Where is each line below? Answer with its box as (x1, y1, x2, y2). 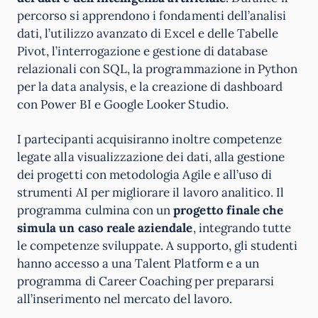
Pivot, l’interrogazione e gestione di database (17, 43, 268, 59)
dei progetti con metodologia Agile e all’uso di (17, 167, 273, 182)
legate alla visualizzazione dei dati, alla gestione (17, 149, 285, 165)
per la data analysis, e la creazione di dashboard (17, 79, 283, 94)
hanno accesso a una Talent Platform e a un (17, 256, 260, 271)
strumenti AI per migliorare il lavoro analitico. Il (17, 185, 285, 200)
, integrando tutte (192, 220, 292, 236)
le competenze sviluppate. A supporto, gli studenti (17, 238, 298, 253)
